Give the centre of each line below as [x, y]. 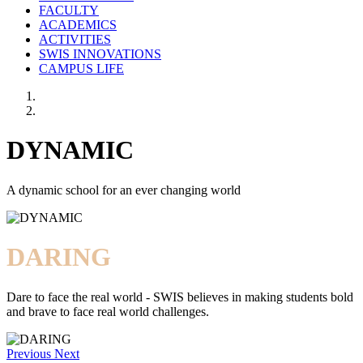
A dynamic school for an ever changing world [124, 190]
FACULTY [69, 10]
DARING [59, 257]
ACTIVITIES [75, 39]
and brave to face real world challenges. [108, 311]
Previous [29, 353]
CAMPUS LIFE [81, 68]
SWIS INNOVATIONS [100, 54]
